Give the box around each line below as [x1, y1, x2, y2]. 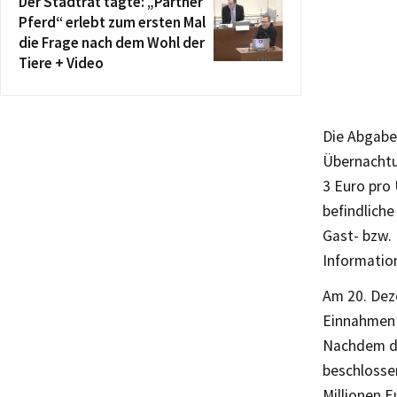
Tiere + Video [19, 52, 104, 73]
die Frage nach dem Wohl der [19, 32, 205, 52]
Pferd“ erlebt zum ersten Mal [19, 12, 206, 32]
